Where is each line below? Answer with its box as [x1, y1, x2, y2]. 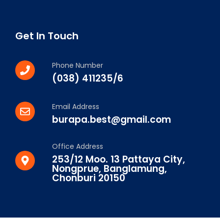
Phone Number [52, 60, 104, 70]
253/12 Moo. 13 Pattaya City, [52, 152, 186, 166]
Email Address [52, 101, 100, 111]
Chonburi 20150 [52, 171, 126, 185]
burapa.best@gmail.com [52, 112, 171, 126]
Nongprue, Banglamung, [52, 162, 167, 175]
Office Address [52, 141, 104, 151]
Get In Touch [15, 28, 79, 43]
